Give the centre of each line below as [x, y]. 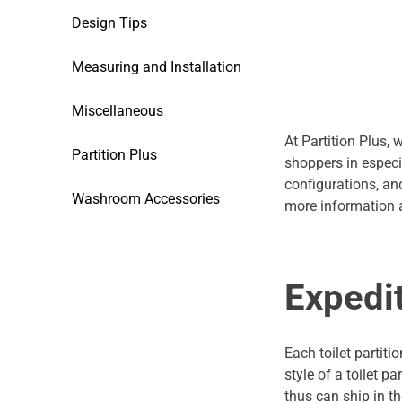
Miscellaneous [118, 111]
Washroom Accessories [146, 199]
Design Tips [109, 23]
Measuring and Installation [157, 67]
